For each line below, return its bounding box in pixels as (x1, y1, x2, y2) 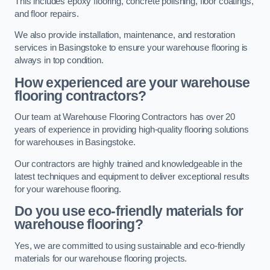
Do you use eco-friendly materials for (14, 203, 243, 219)
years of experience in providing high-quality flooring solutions (14, 125, 249, 135)
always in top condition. (14, 55, 104, 66)
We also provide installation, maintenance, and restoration (14, 30, 235, 40)
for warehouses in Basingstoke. (14, 137, 136, 148)
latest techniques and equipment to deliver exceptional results (14, 171, 250, 181)
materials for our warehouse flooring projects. (14, 253, 187, 263)
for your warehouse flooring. (14, 184, 121, 194)
